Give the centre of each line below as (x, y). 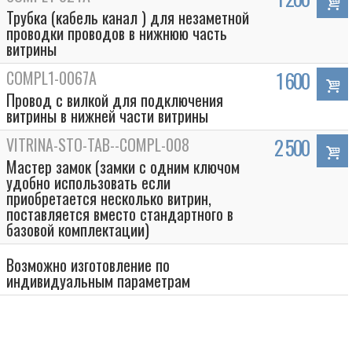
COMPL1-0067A (51, 78)
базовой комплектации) (78, 229)
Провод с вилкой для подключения (115, 100)
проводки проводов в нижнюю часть (117, 33)
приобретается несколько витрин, (109, 198)
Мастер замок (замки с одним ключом (123, 167)
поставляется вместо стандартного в (120, 214)
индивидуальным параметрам (98, 280)
